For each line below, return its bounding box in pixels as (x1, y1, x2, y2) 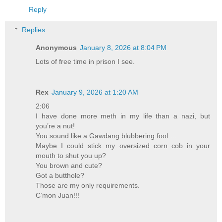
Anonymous (36, 44, 77, 52)
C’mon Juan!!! (36, 191, 80, 200)
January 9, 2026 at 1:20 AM (52, 88, 139, 97)
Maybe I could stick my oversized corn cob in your (36, 142, 210, 150)
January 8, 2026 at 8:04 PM (80, 44, 167, 52)
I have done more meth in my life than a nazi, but (36, 112, 210, 120)
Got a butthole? (36, 171, 85, 180)
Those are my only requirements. (36, 181, 140, 190)
